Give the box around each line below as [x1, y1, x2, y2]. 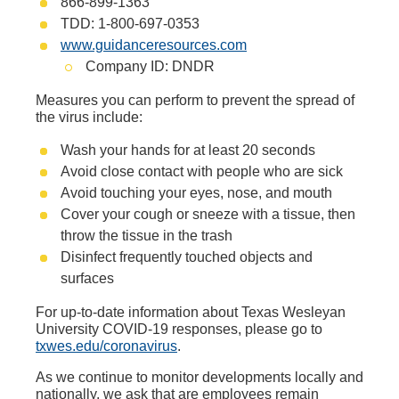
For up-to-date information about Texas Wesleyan [36, 305, 346, 320]
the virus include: [36, 110, 142, 125]
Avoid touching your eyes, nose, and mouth [61, 185, 332, 200]
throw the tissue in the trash [61, 228, 232, 243]
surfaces [61, 271, 118, 286]
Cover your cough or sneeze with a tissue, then [61, 207, 355, 222]
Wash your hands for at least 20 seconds [61, 142, 315, 158]
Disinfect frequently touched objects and [61, 249, 313, 265]
